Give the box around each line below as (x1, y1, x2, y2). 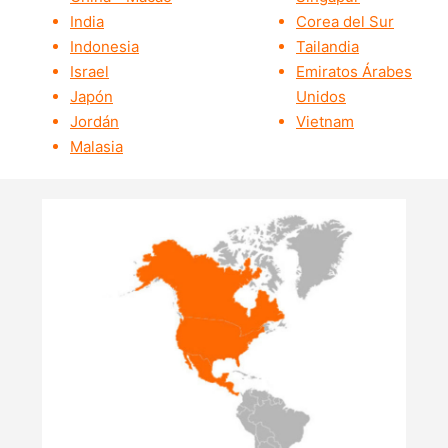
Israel (70, 62, 109, 82)
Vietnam (296, 112, 354, 132)
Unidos (296, 87, 346, 107)
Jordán (70, 112, 119, 132)
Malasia (70, 137, 123, 157)
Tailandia (296, 37, 359, 57)
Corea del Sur (296, 12, 394, 32)
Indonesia (70, 37, 139, 57)
